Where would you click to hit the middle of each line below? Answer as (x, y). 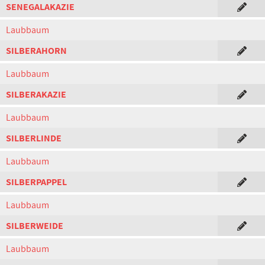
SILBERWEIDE (35, 226)
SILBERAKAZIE (36, 94)
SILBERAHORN (36, 51)
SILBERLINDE (34, 138)
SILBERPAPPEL (36, 182)
